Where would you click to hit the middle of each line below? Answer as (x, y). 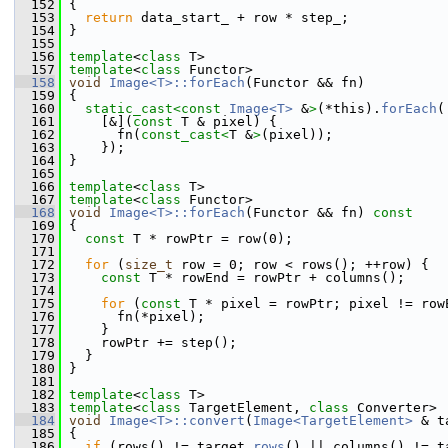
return (109, 17)
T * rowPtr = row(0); (209, 238)
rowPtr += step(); (149, 342)
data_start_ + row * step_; (241, 17)
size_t (149, 264)
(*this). (349, 108)
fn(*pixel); (133, 316)
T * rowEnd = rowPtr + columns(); (273, 277)
